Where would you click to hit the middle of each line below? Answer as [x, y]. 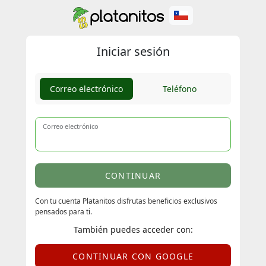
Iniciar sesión [133, 51]
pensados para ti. [64, 212]
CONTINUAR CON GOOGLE [133, 256]
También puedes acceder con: [133, 229]
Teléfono [180, 89]
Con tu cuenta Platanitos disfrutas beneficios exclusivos [126, 201]
